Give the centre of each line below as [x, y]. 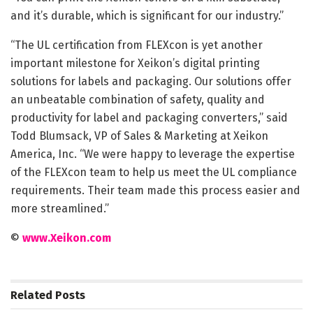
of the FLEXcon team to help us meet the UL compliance [154, 172]
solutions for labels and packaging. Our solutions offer [151, 81]
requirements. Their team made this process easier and [155, 190]
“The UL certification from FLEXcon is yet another [137, 45]
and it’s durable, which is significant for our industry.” [147, 15]
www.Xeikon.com [67, 238]
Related [31, 295]
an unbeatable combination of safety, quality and [138, 99]
